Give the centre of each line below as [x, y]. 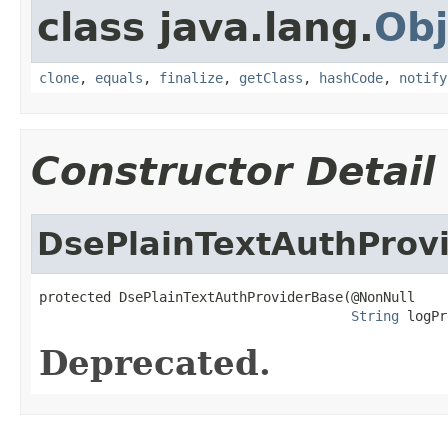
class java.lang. [205, 27]
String [375, 315]
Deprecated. [155, 362]
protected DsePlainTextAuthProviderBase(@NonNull [227, 296]
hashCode [351, 77]
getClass [271, 77]
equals [119, 77]
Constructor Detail [233, 171]
